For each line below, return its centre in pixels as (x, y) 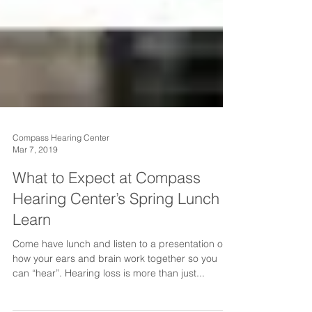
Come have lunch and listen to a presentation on (120, 294)
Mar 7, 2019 (35, 200)
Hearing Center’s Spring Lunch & (123, 249)
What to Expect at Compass (107, 228)
